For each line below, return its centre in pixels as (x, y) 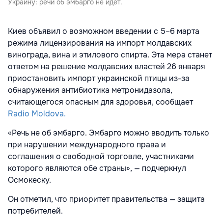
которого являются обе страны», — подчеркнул (97, 168)
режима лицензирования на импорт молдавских (100, 43)
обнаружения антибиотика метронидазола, (90, 90)
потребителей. (35, 211)
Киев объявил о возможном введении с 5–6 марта (104, 31)
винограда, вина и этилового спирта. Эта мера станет (110, 55)
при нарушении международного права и (87, 145)
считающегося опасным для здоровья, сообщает (100, 102)
